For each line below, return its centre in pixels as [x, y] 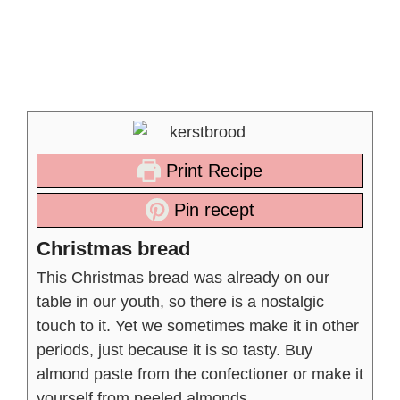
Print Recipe [212, 170]
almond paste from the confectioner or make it [200, 374]
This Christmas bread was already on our [183, 277]
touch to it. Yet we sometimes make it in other [198, 325]
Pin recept [212, 209]
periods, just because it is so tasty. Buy [175, 350]
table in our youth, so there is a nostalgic [180, 301]
